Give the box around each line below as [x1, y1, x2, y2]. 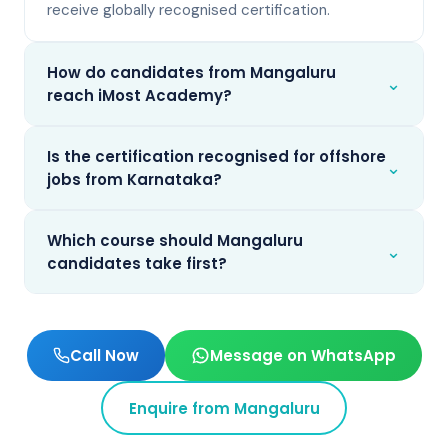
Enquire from [128, 397, 234, 419]
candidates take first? [47, 253, 227, 274]
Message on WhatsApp [209, 345, 396, 366]
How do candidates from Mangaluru [47, 62, 336, 83]
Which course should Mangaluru [47, 230, 303, 251]
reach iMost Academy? [47, 85, 232, 106]
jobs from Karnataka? [47, 169, 222, 190]
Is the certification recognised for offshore [47, 146, 386, 167]
